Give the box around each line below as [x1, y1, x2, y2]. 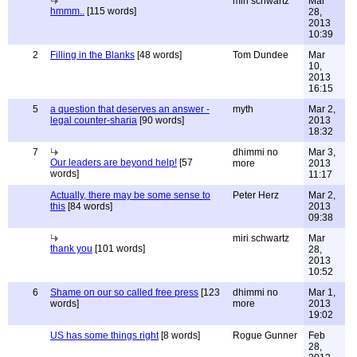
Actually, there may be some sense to [50, 190, 210, 201]
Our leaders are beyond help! [50, 157, 177, 168]
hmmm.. [50, 6, 84, 17]
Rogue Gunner [233, 330, 297, 341]
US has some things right [50, 330, 159, 341]
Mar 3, [308, 147, 335, 158]
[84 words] [65, 201, 112, 212]
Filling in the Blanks [50, 49, 135, 61]
